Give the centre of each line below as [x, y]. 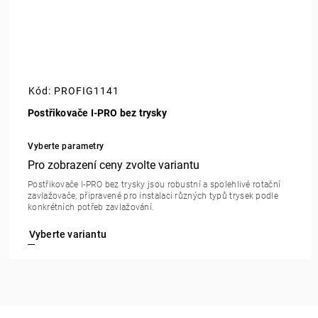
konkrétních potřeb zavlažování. [91, 208]
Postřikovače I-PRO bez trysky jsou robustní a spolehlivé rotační [154, 185]
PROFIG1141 [87, 91]
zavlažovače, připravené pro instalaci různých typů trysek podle [153, 196]
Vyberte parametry [66, 147]
